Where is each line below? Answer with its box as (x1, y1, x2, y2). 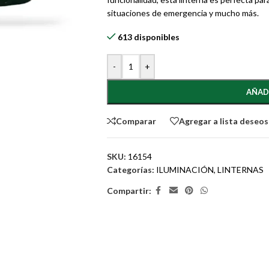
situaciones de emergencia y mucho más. (106, 8, 259, 18)
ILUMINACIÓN (156, 165, 214, 175)
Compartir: (106, 185, 151, 196)
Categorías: (106, 165, 154, 175)
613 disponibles (118, 32, 180, 42)
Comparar (115, 115, 156, 126)
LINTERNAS (217, 165, 264, 175)
